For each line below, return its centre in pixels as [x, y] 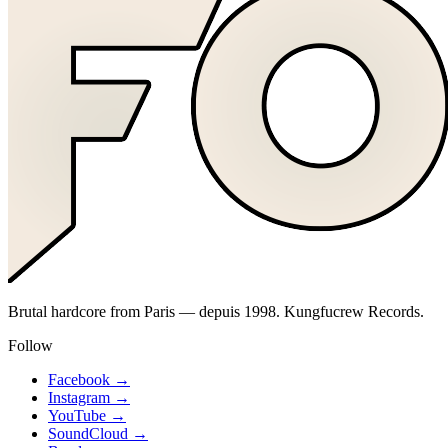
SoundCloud [88, 433]
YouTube [77, 415]
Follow [30, 345]
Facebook [79, 379]
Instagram [79, 397]
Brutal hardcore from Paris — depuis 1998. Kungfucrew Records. [216, 311]
